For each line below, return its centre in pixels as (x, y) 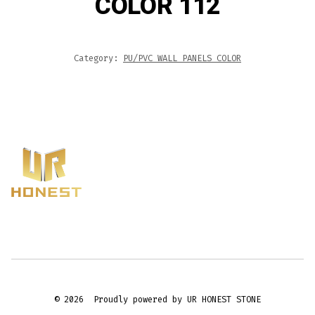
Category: (98, 58)
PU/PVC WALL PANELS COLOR (182, 58)
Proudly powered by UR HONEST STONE (177, 299)
